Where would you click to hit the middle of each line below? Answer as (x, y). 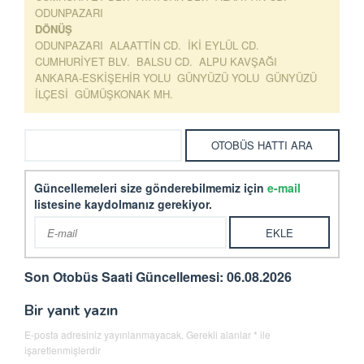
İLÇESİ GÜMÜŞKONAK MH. (104, 94)
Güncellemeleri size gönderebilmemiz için (151, 188)
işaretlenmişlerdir (63, 350)
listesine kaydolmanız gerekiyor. (123, 204)
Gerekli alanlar (220, 334)
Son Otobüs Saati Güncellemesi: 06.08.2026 (158, 277)
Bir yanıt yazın (71, 310)
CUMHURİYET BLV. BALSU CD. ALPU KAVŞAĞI (158, 61)
